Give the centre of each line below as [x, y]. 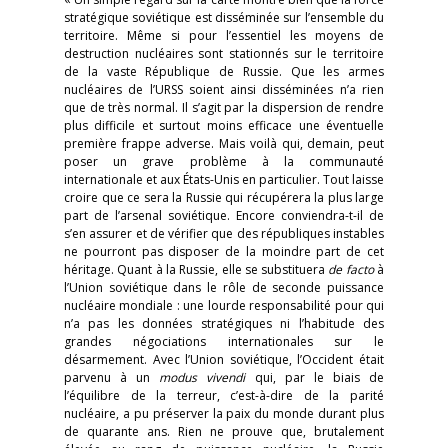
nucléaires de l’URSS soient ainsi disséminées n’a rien [224, 89]
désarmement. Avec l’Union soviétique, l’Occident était [224, 359]
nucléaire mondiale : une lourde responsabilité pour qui [224, 305]
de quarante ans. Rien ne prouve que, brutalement [224, 431]
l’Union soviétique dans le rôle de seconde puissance [224, 287]
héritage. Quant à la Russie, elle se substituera [196, 269]
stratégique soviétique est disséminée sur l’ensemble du [224, 17]
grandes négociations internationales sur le [224, 341]
